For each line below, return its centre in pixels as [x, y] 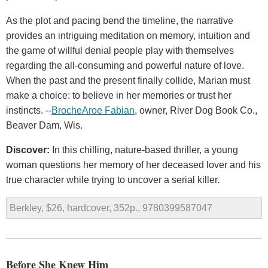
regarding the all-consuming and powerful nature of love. [125, 66]
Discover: [29, 150]
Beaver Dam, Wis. [44, 125]
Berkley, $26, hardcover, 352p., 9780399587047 [111, 208]
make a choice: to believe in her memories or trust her [119, 95]
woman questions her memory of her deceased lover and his [133, 165]
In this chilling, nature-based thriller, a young [145, 150]
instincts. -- [29, 110]
